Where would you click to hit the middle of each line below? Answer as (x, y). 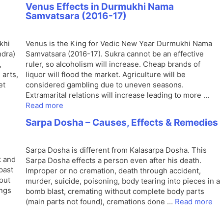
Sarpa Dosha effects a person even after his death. (113, 160)
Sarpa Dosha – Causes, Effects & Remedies (122, 123)
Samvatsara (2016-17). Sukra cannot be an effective (115, 54)
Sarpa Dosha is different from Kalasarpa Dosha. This (116, 150)
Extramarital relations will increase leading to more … (117, 95)
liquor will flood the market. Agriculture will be (106, 74)
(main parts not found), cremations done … (100, 202)
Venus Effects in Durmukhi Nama (100, 7)
